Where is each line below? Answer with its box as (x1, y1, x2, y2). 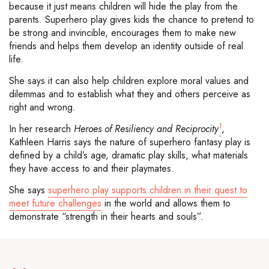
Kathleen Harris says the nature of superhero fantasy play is (9, 135, 250, 150)
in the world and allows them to (101, 196, 231, 211)
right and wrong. (9, 100, 79, 115)
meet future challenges (9, 196, 101, 211)
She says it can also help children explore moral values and (9, 74, 249, 88)
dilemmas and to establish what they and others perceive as (9, 87, 250, 101)
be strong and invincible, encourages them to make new (9, 26, 236, 40)
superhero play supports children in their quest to (48, 183, 247, 198)
